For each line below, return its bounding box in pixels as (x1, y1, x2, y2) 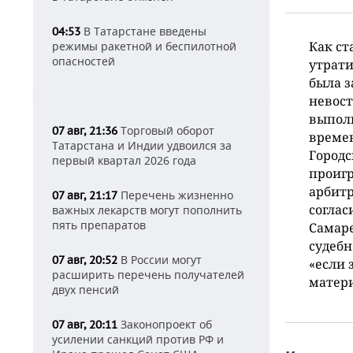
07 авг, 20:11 (52, 318, 117, 332)
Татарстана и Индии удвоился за (52, 138, 232, 153)
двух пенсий (52, 282, 119, 297)
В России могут (117, 252, 202, 267)
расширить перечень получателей (52, 267, 244, 282)
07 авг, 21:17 (52, 188, 117, 203)
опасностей (52, 54, 115, 69)
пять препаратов (52, 217, 146, 232)
